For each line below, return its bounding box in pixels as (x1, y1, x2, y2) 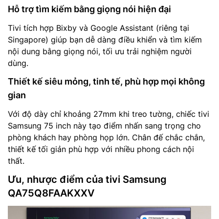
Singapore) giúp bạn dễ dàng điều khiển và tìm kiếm (8, 35, 202, 45)
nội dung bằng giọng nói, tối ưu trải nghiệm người (8, 46, 192, 57)
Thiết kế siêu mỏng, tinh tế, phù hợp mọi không (8, 76, 205, 87)
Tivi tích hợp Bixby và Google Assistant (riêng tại (8, 23, 189, 33)
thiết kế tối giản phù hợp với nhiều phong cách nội (8, 144, 194, 154)
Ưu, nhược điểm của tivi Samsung (8, 174, 167, 186)
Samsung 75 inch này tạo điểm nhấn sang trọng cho (8, 121, 201, 131)
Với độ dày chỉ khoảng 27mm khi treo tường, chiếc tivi (8, 109, 209, 119)
